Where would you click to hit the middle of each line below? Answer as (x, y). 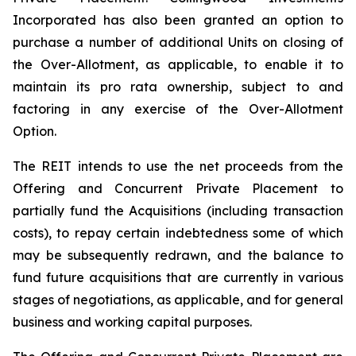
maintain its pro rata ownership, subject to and (178, 87)
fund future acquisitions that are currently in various (178, 277)
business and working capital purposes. (132, 322)
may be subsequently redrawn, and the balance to (178, 255)
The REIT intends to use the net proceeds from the (178, 166)
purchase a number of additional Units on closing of (178, 42)
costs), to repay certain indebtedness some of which (178, 233)
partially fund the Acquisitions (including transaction (178, 211)
